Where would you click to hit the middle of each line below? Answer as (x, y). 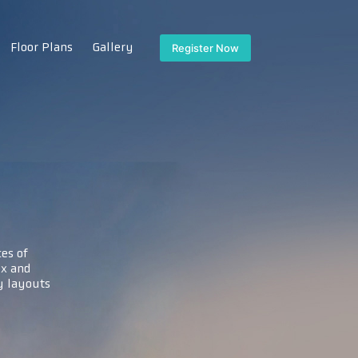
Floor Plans (42, 48)
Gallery (113, 48)
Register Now (205, 48)
